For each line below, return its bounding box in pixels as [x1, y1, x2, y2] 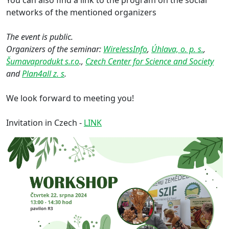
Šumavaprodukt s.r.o [6, 55, 79, 67]
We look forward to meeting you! [6, 92, 134, 104]
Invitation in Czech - [6, 117, 84, 128]
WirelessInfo [103, 43, 147, 55]
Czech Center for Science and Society [85, 55, 214, 67]
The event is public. [6, 31, 73, 42]
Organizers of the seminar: [6, 43, 101, 55]
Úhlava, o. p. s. [151, 43, 203, 55]
